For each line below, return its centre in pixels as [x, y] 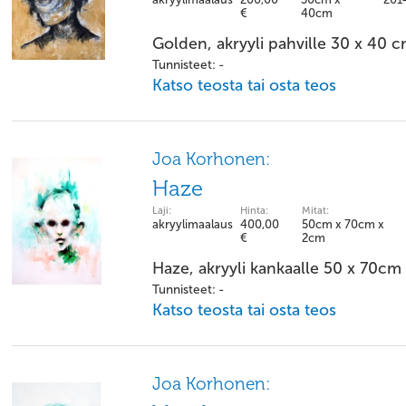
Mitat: [315, 211]
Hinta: [254, 211]
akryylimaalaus [193, 224]
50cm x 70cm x [343, 224]
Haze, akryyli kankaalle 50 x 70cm [277, 268]
